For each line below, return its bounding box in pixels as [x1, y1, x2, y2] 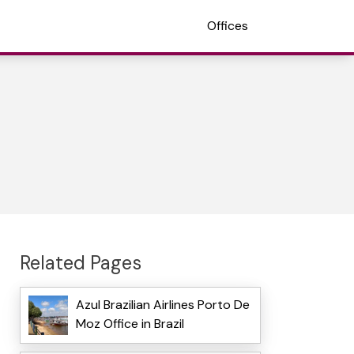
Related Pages [19, 250, 141, 275]
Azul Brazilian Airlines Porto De [75, 296, 250, 314]
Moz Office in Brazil [75, 315, 184, 333]
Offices [207, 17, 248, 34]
